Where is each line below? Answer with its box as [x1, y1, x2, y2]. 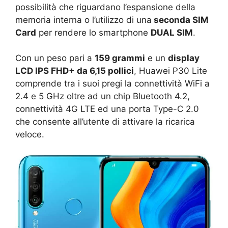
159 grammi [95, 53, 145, 64]
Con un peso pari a [15, 53, 95, 64]
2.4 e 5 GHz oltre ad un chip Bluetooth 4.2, [15, 91, 190, 102]
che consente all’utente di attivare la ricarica [15, 117, 195, 127]
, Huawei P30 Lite [134, 66, 207, 76]
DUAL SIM [151, 27, 193, 38]
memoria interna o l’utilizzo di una [15, 14, 152, 25]
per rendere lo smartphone [36, 27, 151, 38]
